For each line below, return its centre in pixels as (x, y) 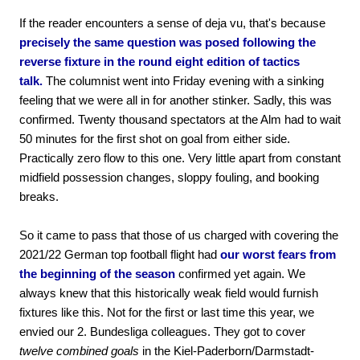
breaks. (39, 196)
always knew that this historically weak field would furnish (169, 292)
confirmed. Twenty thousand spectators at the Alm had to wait (180, 119)
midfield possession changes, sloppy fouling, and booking (169, 177)
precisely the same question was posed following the (168, 42)
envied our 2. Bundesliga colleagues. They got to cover (162, 331)
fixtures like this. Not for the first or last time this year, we (167, 312)
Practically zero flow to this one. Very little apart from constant (180, 157)
